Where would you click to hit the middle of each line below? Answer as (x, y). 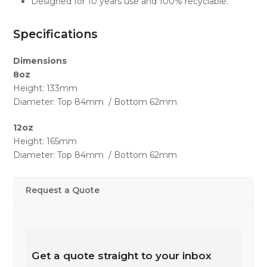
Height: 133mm (46, 88)
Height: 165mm (45, 141)
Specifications (56, 34)
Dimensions (40, 60)
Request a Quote (63, 190)
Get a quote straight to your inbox (122, 255)
